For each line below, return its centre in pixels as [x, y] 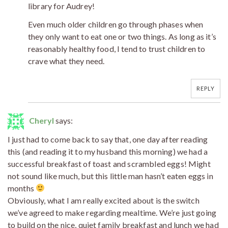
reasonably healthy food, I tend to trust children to [117, 48]
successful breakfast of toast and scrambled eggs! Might [109, 163]
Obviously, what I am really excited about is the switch [104, 200]
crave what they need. [66, 61]
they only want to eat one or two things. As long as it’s [122, 36]
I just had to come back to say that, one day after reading [108, 139]
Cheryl [41, 120]
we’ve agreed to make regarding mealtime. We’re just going [112, 212]
